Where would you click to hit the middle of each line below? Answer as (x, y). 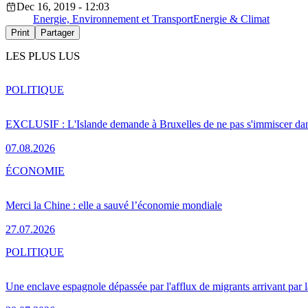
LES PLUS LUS (43, 56)
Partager (57, 33)
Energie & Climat (231, 19)
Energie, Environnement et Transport (113, 19)
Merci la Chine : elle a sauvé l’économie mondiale (114, 205)
